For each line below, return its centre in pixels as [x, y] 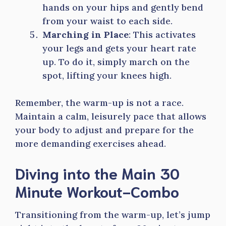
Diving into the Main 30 [97, 173]
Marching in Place [86, 35]
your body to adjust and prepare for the [104, 130]
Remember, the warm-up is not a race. [99, 103]
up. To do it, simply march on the [116, 62]
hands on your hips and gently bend [123, 7]
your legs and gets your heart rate [119, 48]
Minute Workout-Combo [97, 191]
